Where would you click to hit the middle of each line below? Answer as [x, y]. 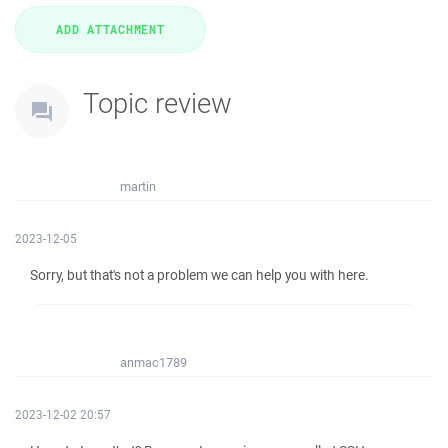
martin [138, 186]
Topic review [157, 102]
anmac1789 [153, 362]
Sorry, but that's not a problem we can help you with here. [199, 275]
